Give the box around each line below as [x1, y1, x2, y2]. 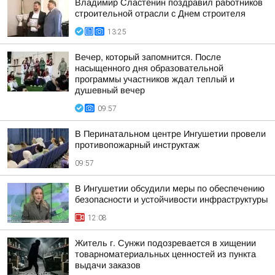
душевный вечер [75, 85, 145, 95]
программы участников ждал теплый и [75, 74, 234, 84]
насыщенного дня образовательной [75, 63, 223, 73]
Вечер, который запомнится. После [75, 52, 221, 62]
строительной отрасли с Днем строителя [75, 9, 246, 18]
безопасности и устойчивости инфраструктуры [75, 195, 268, 204]
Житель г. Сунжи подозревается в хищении [75, 238, 256, 248]
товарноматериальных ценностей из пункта [75, 249, 256, 259]
